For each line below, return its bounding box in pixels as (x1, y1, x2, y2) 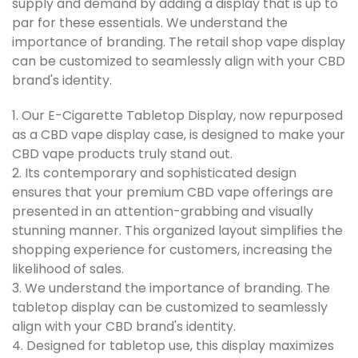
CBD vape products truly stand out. (12, 144, 236, 163)
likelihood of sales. (12, 259, 124, 278)
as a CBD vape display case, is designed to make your (12, 125, 345, 144)
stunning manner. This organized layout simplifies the (12, 221, 343, 240)
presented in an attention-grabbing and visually (12, 201, 313, 221)
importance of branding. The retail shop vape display (12, 32, 345, 51)
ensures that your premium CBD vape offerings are (12, 182, 333, 201)
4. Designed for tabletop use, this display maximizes (12, 336, 334, 355)
